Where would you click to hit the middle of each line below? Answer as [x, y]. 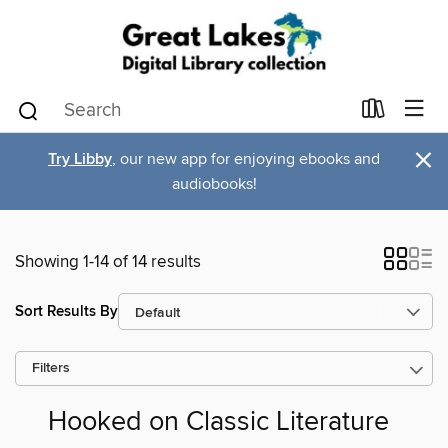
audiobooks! [214, 184]
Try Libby [80, 159]
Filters [51, 368]
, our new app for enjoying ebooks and [246, 159]
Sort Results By [66, 311]
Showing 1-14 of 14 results [108, 262]
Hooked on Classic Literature [218, 423]
